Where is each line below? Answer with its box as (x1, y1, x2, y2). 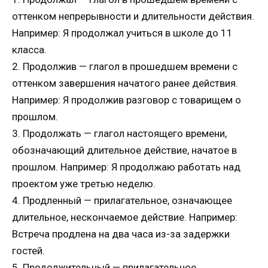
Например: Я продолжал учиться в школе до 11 (12, 26, 233, 39)
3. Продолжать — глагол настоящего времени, (12, 127, 227, 139)
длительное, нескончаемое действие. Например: (12, 211, 237, 223)
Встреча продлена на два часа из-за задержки (12, 227, 230, 240)
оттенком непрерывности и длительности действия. (12, 10, 254, 22)
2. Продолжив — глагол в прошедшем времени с (12, 60, 237, 72)
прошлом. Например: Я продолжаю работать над (12, 160, 240, 173)
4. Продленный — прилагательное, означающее (12, 194, 232, 206)
